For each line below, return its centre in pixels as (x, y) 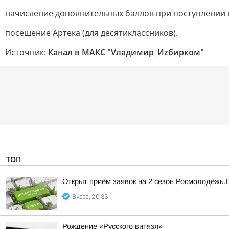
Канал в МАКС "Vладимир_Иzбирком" (126, 52)
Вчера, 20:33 (90, 197)
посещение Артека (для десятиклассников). (91, 33)
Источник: (27, 52)
